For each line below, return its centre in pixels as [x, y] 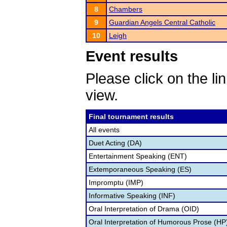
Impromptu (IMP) [116, 182]
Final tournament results [131, 117]
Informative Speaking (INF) [132, 196]
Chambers [126, 9]
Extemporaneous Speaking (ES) [140, 169]
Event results [132, 56]
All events [104, 130]
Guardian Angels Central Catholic [162, 22]
